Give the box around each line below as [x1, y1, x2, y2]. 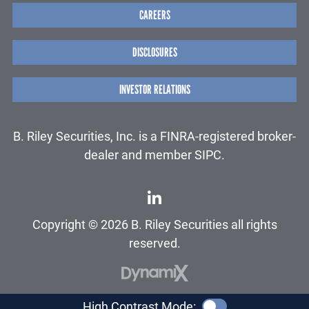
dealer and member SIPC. [84, 146, 225, 163]
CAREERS [139, 7, 170, 23]
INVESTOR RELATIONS [119, 81, 190, 97]
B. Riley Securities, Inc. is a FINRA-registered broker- [13, 128, 296, 145]
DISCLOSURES [132, 44, 177, 60]
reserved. [128, 235, 181, 252]
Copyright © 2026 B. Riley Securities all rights [32, 216, 277, 233]
